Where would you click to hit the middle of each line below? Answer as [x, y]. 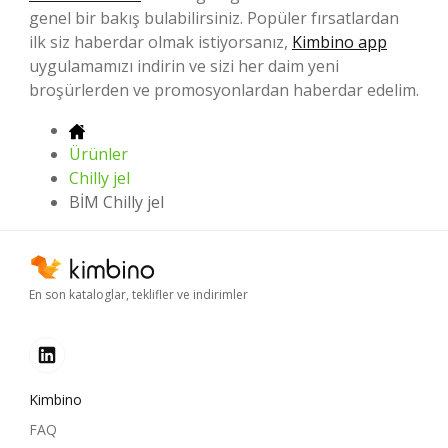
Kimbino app [339, 41]
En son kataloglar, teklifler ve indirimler [138, 295]
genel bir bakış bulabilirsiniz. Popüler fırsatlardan [214, 17]
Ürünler [98, 153]
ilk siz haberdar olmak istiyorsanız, [160, 41]
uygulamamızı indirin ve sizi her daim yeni [184, 65]
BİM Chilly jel [116, 201]
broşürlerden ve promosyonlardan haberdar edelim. [224, 89]
